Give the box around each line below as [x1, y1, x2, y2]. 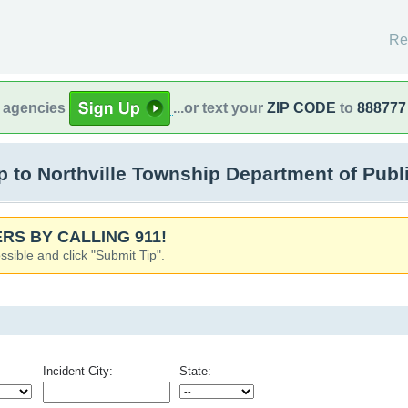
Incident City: [43, 364, 113, 378]
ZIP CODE [267, 99, 336, 116]
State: [179, 364, 211, 378]
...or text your [173, 99, 267, 116]
